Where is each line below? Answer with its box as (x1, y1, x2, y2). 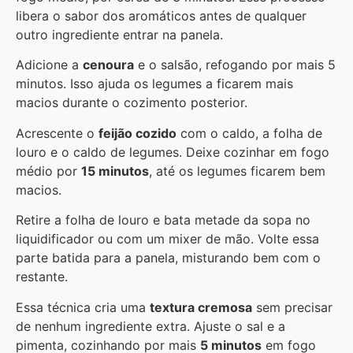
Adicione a (16, 57, 83, 73)
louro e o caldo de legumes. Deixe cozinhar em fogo (16, 143, 329, 160)
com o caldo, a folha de (176, 124, 322, 141)
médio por (16, 162, 81, 179)
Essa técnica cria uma (16, 299, 150, 315)
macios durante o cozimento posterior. (16, 95, 247, 111)
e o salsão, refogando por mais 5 (134, 57, 336, 73)
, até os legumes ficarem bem (149, 162, 325, 179)
